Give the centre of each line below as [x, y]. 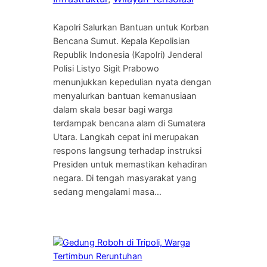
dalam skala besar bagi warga [113, 109]
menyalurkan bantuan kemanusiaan [125, 96]
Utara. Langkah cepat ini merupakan [126, 137]
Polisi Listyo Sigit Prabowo [106, 68]
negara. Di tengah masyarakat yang [125, 178]
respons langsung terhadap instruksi [127, 150]
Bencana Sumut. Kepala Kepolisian [121, 41]
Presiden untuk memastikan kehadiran [130, 164]
